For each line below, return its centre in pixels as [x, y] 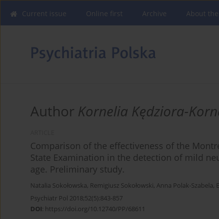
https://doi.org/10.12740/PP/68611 [95, 209]
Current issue [44, 13]
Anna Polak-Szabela [185, 186]
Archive [154, 13]
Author [54, 111]
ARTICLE [42, 133]
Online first [104, 13]
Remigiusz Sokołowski [122, 186]
